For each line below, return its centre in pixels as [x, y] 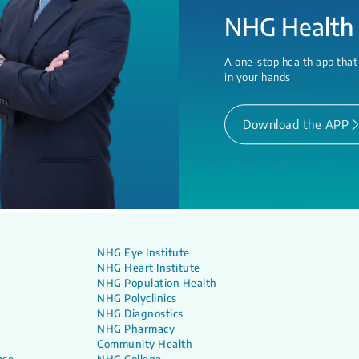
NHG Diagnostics [140, 313]
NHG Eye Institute [143, 252]
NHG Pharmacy [136, 328]
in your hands [258, 77]
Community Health [145, 343]
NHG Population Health [157, 282]
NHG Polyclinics [137, 298]
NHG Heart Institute [149, 267]
